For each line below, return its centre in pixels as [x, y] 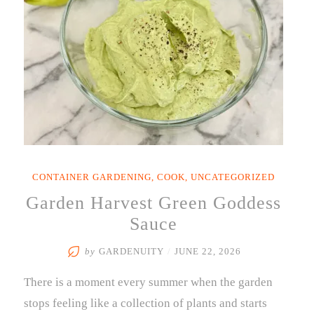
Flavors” [217, 43]
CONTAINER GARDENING [92, 177]
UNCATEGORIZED [233, 177]
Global [213, 31]
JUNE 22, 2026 [208, 252]
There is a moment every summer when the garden [148, 282]
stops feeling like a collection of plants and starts [145, 303]
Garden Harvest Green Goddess [153, 203]
